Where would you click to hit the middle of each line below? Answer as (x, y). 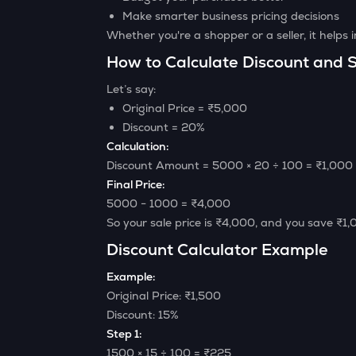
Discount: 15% (143, 315)
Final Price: (136, 184)
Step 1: (124, 334)
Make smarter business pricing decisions (231, 16)
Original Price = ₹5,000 (185, 108)
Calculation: (138, 146)
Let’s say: (132, 89)
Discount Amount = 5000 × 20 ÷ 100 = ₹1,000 (230, 165)
